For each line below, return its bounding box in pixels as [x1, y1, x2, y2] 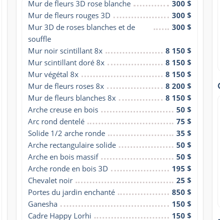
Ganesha [27, 198, 57, 209]
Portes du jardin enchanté [27, 187, 115, 197]
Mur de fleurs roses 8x [27, 81, 104, 91]
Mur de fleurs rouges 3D [27, 10, 110, 20]
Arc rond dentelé [27, 116, 84, 126]
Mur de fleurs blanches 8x [27, 92, 116, 103]
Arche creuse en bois [27, 104, 98, 114]
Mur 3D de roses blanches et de [27, 22, 135, 32]
